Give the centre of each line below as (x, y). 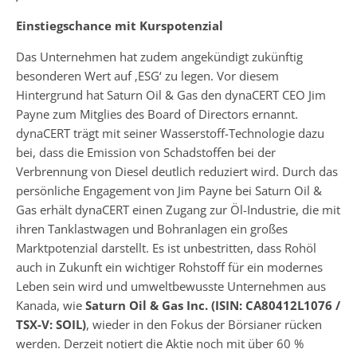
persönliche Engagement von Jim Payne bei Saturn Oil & (169, 190)
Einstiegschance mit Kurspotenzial (120, 25)
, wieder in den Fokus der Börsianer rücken (204, 324)
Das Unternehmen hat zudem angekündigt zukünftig (159, 57)
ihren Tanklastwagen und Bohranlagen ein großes (152, 229)
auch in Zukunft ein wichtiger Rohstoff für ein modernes (169, 267)
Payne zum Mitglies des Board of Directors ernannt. (157, 114)
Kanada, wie (51, 305)
